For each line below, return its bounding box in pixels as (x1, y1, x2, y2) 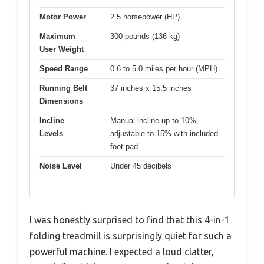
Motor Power (39, 12, 86, 21)
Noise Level (39, 161, 82, 170)
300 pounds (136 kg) (110, 32, 180, 41)
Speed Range (39, 64, 88, 73)
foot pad (110, 142, 138, 151)
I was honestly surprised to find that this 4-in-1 (29, 214, 230, 225)
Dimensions (39, 97, 83, 105)
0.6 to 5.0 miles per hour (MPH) (110, 64, 217, 73)
